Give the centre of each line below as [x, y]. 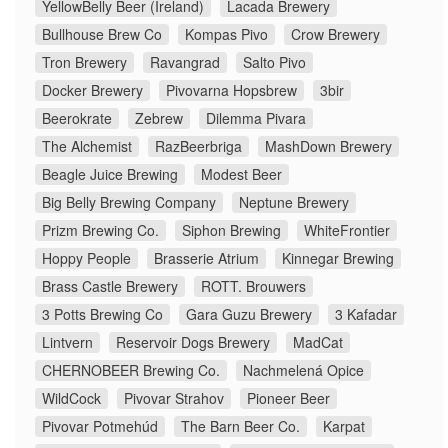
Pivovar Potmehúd [100, 426]
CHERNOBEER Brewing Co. [131, 370]
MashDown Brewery [328, 146]
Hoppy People [86, 258]
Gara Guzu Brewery [249, 314]
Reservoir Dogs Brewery [193, 342]
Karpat [344, 426]
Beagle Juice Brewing [110, 174]
